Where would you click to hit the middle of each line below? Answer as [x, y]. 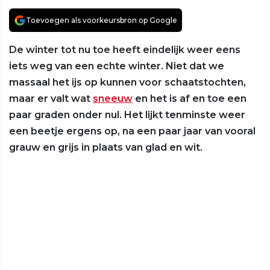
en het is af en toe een [190, 99]
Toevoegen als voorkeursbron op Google [102, 20]
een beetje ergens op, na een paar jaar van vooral [132, 131]
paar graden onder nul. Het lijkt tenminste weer [127, 115]
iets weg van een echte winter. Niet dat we [117, 66]
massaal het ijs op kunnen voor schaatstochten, [127, 83]
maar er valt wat [51, 99]
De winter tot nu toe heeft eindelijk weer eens [125, 50]
